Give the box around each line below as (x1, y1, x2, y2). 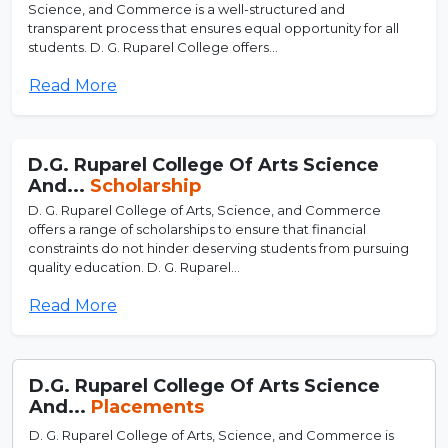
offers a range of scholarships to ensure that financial (28, 220, 366, 237)
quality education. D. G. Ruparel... (28, 258, 240, 275)
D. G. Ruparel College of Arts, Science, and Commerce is (29, 426, 394, 443)
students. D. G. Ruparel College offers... (28, 38, 278, 55)
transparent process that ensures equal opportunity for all (28, 19, 399, 36)
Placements (91, 395, 204, 418)
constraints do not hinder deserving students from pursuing (28, 239, 409, 256)
